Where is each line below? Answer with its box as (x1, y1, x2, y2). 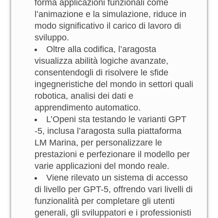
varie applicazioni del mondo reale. (35, 161, 169, 171)
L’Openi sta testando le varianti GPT (46, 114, 186, 124)
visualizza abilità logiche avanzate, (35, 56, 168, 66)
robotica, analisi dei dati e (35, 91, 133, 101)
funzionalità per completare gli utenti (35, 196, 175, 206)
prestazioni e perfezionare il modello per (35, 149, 190, 159)
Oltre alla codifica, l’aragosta (46, 44, 156, 54)
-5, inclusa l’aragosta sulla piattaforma (35, 126, 182, 136)
